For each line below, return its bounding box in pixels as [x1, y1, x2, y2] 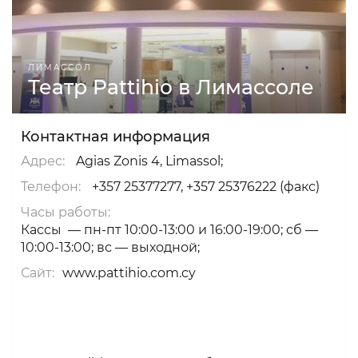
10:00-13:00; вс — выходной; [21, 240, 200, 256]
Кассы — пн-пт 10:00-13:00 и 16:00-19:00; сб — [21, 222, 318, 238]
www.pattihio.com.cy [62, 265, 196, 281]
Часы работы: [21, 205, 110, 221]
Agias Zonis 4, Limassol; [76, 153, 223, 169]
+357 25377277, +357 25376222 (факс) [92, 179, 320, 195]
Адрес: [21, 153, 65, 169]
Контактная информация [21, 128, 210, 146]
